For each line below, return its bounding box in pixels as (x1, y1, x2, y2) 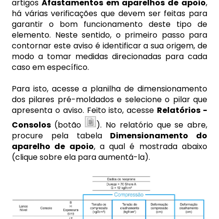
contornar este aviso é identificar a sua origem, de (12, 40, 207, 51)
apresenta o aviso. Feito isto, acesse (12, 105, 157, 116)
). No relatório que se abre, (96, 119, 208, 131)
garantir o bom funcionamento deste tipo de (12, 18, 207, 30)
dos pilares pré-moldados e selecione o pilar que (12, 94, 207, 106)
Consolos (12, 119, 54, 131)
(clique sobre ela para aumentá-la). (12, 152, 150, 163)
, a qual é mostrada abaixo (93, 141, 208, 153)
